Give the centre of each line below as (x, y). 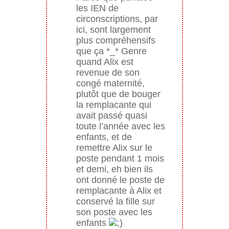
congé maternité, (110, 83)
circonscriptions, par (117, 19)
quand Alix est (105, 62)
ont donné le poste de (120, 180)
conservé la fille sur (115, 201)
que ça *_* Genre (111, 51)
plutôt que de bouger (118, 94)
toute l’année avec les (120, 126)
